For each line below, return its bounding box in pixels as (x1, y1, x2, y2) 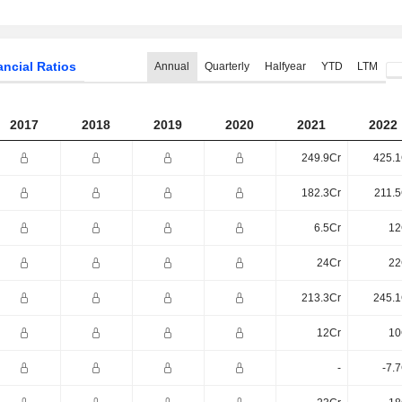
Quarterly (204, 60, 249, 73)
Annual (154, 60, 190, 73)
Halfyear (264, 60, 306, 73)
